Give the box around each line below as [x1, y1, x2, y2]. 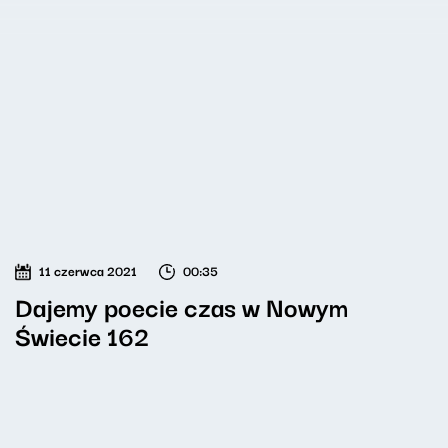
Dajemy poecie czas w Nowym [15, 286, 348, 326]
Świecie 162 [15, 315, 149, 355]
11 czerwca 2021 [39, 260, 137, 280]
